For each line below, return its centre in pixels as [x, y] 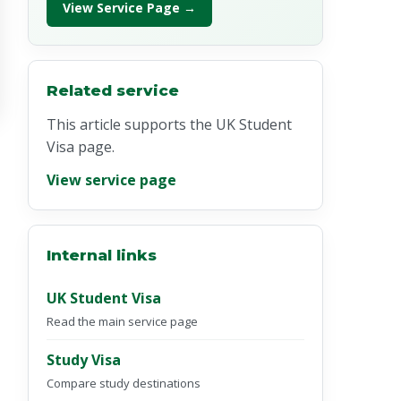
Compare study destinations [124, 383]
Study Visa [84, 360]
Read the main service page [122, 321]
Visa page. [81, 147]
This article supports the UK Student [169, 124]
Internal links [102, 255]
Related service [113, 90]
